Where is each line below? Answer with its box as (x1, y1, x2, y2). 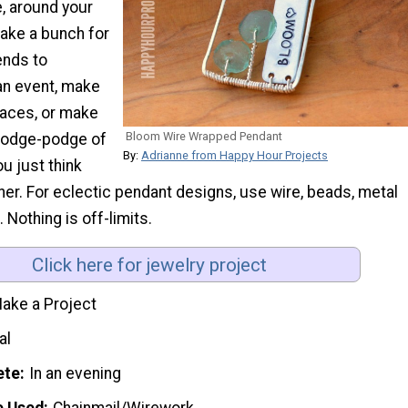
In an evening (29, 363, 122, 382)
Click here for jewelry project (32, 253, 267, 276)
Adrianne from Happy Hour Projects (141, 148, 328, 163)
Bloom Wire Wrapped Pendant (126, 129, 282, 144)
